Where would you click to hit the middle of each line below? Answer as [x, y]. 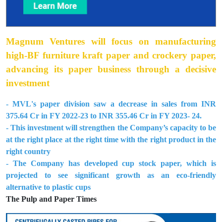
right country [28, 152]
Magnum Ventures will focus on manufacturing [111, 42]
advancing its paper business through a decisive [111, 69]
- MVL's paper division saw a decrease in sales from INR [111, 104]
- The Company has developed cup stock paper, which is [111, 164]
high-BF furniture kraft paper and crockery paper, [111, 55]
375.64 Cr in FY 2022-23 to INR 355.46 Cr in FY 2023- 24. [104, 116]
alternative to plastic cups [48, 187]
